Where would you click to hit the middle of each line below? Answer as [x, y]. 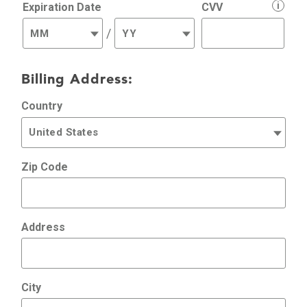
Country [42, 106]
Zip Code [45, 167]
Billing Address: [77, 79]
